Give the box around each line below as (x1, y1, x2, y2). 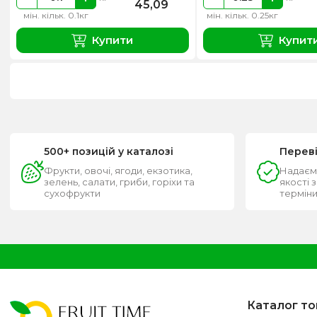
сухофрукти (44, 188, 100, 200)
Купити (92, 33, 134, 47)
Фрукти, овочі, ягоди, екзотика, (44, 165, 192, 177)
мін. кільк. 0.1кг (23, 10, 88, 21)
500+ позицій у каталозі (44, 145, 173, 158)
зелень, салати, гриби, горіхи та (44, 176, 195, 188)
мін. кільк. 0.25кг (206, 10, 278, 21)
